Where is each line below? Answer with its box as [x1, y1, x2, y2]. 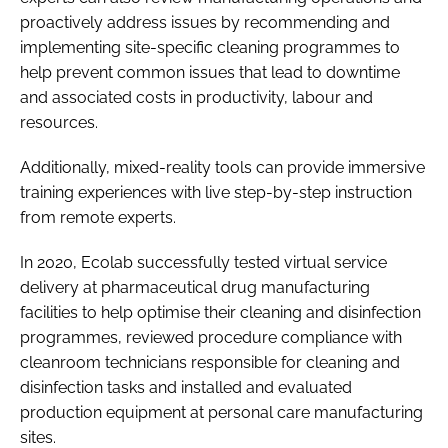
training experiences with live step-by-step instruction [20, 182, 412, 202]
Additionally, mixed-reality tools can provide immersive [20, 157, 425, 177]
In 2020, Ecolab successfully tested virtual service [20, 252, 387, 272]
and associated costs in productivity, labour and [20, 87, 373, 107]
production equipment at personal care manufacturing [20, 402, 423, 422]
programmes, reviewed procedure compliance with [20, 327, 402, 347]
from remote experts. [20, 207, 176, 227]
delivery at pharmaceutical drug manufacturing [20, 277, 370, 297]
